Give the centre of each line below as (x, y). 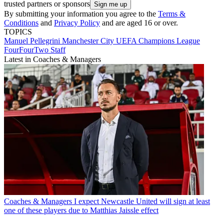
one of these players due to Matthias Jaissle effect (81, 210)
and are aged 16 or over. (139, 22)
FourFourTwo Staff (35, 49)
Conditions (21, 22)
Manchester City (89, 40)
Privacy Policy (77, 22)
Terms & (172, 13)
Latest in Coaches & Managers (52, 59)
